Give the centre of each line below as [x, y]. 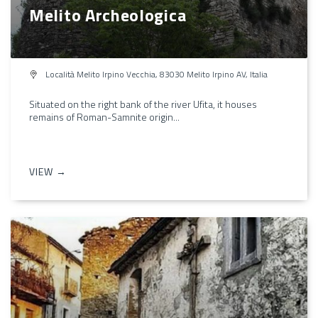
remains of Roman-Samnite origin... [104, 116]
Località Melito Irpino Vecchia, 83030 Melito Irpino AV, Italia [155, 74]
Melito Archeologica [108, 15]
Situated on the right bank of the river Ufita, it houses [143, 104]
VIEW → [48, 171]
